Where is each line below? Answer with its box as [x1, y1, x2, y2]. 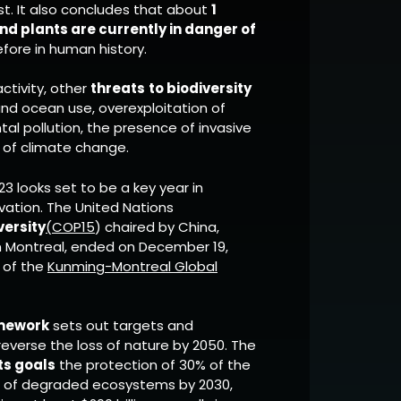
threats [90, 79, 145, 98]
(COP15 [46, 217, 95, 236]
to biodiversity [149, 79, 252, 98]
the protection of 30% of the [55, 355, 251, 374]
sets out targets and [49, 316, 193, 335]
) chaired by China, [95, 217, 219, 236]
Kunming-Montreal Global [47, 256, 218, 276]
